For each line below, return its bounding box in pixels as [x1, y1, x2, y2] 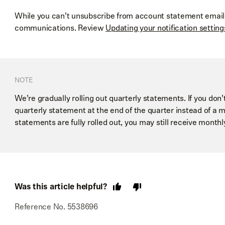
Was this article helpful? [15, 180, 107, 193]
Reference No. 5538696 [15, 200, 98, 213]
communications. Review [15, 22, 106, 34]
